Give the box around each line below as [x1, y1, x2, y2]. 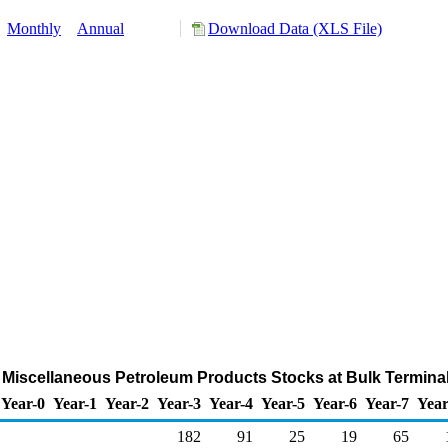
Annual [77, 20, 124, 37]
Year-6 [313, 395, 357, 412]
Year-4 [209, 395, 253, 412]
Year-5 [261, 395, 305, 412]
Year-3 [157, 395, 201, 412]
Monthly [7, 20, 61, 37]
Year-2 [105, 395, 149, 412]
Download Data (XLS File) [208, 20, 382, 37]
